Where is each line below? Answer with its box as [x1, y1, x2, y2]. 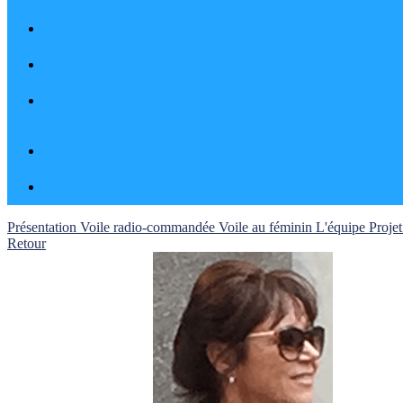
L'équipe [316, 219, 369, 235]
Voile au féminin [219, 219, 316, 235]
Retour [7, 236, 46, 251]
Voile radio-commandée [80, 219, 219, 235]
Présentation [7, 219, 80, 235]
